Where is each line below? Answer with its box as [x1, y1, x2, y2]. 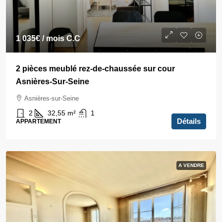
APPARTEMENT [16, 118, 61, 125]
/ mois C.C [40, 34, 80, 43]
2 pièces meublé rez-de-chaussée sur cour [16, 64, 175, 73]
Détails [177, 117, 201, 125]
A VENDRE [178, 163, 204, 168]
